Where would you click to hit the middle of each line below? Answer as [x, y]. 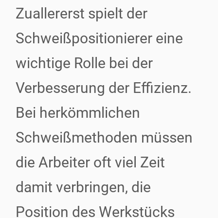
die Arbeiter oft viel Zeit [90, 162]
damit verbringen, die [83, 187]
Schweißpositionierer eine [99, 38]
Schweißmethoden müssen [104, 137]
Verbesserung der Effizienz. [104, 88]
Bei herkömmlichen [78, 113]
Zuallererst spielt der [82, 13]
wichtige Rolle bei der [84, 63]
